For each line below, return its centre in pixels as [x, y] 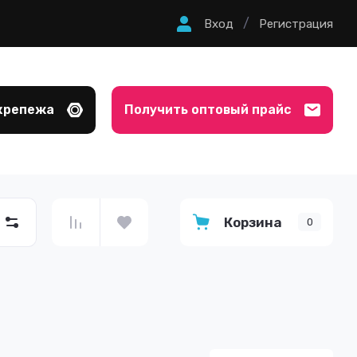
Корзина [253, 222]
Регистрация [296, 24]
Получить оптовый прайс [208, 110]
